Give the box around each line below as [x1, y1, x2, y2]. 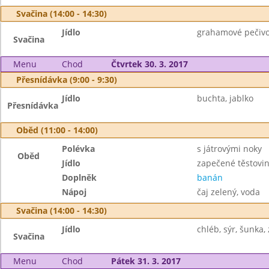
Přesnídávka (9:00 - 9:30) [16, 74, 117, 85]
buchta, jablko [196, 92, 253, 104]
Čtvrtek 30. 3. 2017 [110, 58, 188, 70]
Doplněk [62, 172, 97, 183]
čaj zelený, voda [196, 186, 260, 198]
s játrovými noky [196, 143, 262, 154]
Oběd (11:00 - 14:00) [16, 124, 98, 136]
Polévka [62, 143, 95, 154]
